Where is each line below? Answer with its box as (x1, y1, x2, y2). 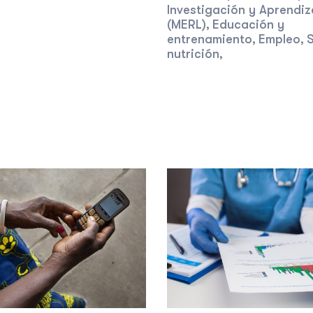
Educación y (212, 17, 284, 31)
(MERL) (167, 17, 206, 31)
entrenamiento (167, 32, 252, 46)
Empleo (259, 32, 300, 46)
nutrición (167, 47, 219, 61)
